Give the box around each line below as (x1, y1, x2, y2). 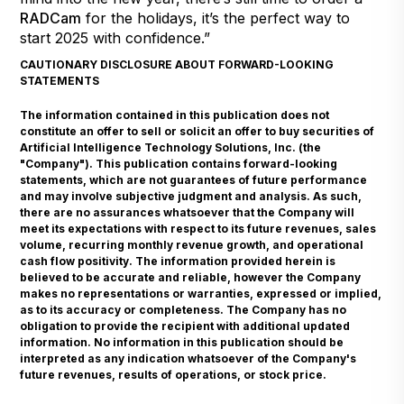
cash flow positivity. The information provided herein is (20, 253, 336, 268)
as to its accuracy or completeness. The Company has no (20, 302, 347, 317)
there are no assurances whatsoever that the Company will (20, 205, 355, 219)
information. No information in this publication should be (20, 335, 344, 349)
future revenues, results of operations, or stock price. (20, 367, 327, 381)
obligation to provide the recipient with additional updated (20, 318, 351, 333)
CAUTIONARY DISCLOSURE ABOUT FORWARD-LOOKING (20, 57, 335, 71)
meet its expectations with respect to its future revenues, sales (20, 221, 377, 235)
